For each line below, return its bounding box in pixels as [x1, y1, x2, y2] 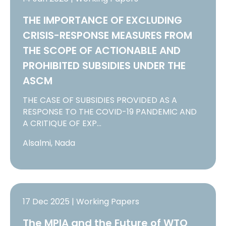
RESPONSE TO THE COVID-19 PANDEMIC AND [23, 105, 197, 118]
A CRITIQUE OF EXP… [23, 117, 102, 129]
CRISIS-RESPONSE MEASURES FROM [23, 28, 193, 42]
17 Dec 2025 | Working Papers [23, 196, 140, 208]
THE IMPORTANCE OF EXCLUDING [23, 13, 183, 27]
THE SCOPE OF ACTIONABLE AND [23, 43, 181, 58]
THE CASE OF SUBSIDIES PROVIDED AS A [23, 94, 178, 106]
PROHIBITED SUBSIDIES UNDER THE [23, 58, 186, 73]
